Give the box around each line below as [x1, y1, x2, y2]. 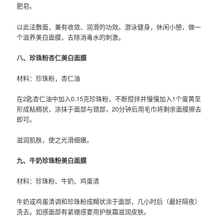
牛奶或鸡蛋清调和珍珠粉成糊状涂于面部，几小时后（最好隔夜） [17, 197, 201, 206]
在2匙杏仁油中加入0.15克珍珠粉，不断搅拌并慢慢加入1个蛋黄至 [17, 93, 201, 103]
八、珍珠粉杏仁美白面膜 [17, 52, 87, 62]
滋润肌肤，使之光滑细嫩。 [17, 135, 93, 145]
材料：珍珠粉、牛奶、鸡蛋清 [17, 176, 100, 186]
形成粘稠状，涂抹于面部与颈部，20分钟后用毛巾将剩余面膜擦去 [17, 104, 202, 113]
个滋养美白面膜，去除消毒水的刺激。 [17, 32, 125, 42]
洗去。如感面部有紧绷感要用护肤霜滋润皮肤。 [17, 207, 151, 217]
